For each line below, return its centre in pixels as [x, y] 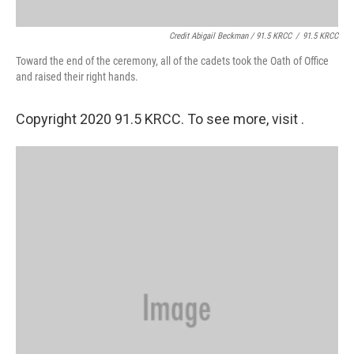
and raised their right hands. [77, 77]
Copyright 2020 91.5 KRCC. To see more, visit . [160, 119]
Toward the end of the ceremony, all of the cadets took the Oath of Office [172, 61]
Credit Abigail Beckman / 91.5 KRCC [230, 36]
